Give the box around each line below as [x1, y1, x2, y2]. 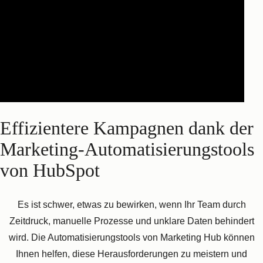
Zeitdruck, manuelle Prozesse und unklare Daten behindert [9, 215, 254, 226]
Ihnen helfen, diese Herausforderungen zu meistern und [16, 248, 247, 259]
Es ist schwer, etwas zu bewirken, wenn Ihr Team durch [17, 199, 246, 210]
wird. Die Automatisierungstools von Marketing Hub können [8, 232, 255, 242]
